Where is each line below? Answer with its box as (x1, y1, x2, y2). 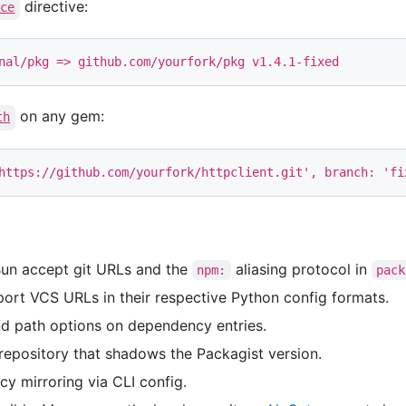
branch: (324, 165, 382, 180)
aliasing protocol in (230, 260, 372, 279)
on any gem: (14, 107, 104, 126)
